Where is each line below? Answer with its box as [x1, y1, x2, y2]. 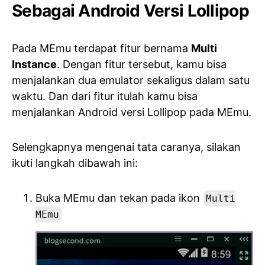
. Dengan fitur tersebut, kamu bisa [57, 58, 227, 70]
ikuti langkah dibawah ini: [12, 157, 138, 169]
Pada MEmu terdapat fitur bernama [12, 42, 191, 54]
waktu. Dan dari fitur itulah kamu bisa [12, 90, 198, 102]
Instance [12, 58, 57, 70]
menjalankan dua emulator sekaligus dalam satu [12, 74, 250, 86]
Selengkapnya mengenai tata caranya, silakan [12, 141, 241, 153]
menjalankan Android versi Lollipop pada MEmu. [12, 106, 251, 118]
